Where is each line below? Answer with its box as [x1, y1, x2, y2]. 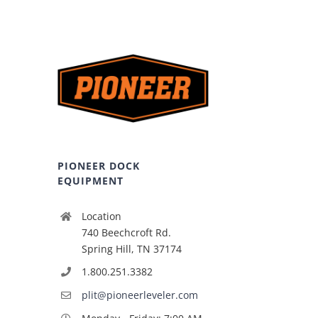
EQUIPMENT [57, 173, 124, 187]
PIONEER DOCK [57, 158, 141, 172]
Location [81, 209, 121, 223]
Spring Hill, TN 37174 [81, 241, 182, 256]
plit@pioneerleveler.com [81, 288, 198, 302]
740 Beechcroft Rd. [81, 225, 171, 239]
